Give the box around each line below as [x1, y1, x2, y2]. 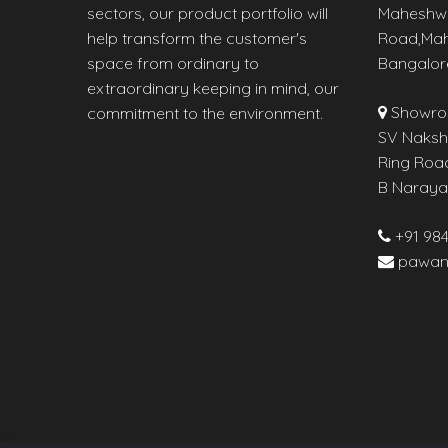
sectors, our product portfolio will [87, 2, 328, 23]
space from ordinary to [87, 52, 259, 73]
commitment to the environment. [87, 102, 323, 123]
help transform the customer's [87, 27, 307, 48]
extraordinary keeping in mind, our [87, 77, 339, 98]
